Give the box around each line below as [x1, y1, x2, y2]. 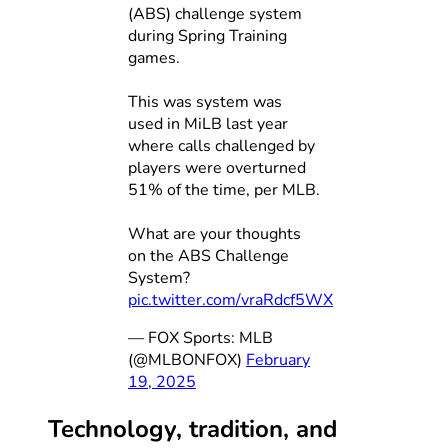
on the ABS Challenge [128, 244, 289, 267]
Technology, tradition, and [48, 412, 337, 445]
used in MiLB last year [128, 112, 288, 135]
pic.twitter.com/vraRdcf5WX [128, 288, 333, 311]
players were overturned [128, 156, 306, 179]
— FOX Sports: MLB [128, 326, 273, 349]
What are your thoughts [128, 222, 301, 245]
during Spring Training [128, 24, 287, 47]
